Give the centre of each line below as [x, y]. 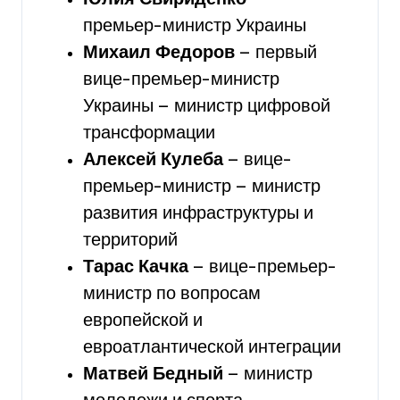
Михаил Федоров [159, 53]
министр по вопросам [172, 294]
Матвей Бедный [153, 374]
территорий [130, 240]
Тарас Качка [136, 267]
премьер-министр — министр [202, 187]
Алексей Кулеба [153, 160]
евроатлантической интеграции [212, 347]
